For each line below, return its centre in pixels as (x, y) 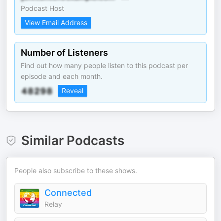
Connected (68, 193)
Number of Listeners (64, 53)
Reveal (73, 91)
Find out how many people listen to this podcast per (104, 65)
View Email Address (56, 22)
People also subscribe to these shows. (76, 170)
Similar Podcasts (73, 140)
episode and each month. (62, 76)
